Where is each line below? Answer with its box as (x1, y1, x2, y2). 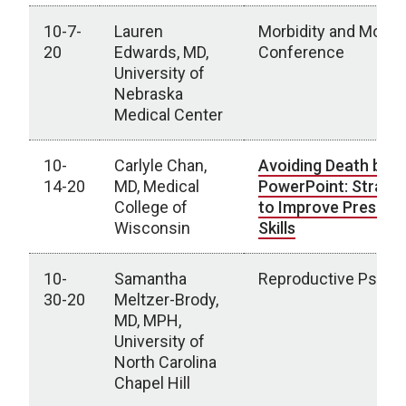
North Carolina (114, 353, 217, 372)
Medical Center (114, 105, 223, 124)
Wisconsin (114, 218, 190, 237)
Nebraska (114, 84, 183, 103)
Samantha (114, 269, 187, 288)
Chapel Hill (114, 373, 190, 392)
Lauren (114, 22, 163, 41)
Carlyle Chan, (114, 156, 207, 175)
